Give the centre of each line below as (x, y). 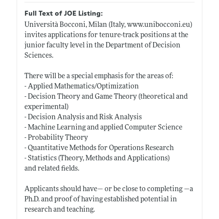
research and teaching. (59, 210)
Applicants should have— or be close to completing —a (109, 189)
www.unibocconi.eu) (159, 25)
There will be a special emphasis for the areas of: (99, 76)
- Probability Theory (56, 138)
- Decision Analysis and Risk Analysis (83, 117)
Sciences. (39, 56)
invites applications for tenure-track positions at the (106, 35)
